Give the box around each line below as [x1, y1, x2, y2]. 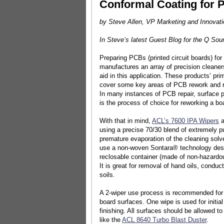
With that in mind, [99, 116, 152, 124]
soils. [99, 170, 115, 178]
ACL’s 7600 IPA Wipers [152, 116, 219, 124]
